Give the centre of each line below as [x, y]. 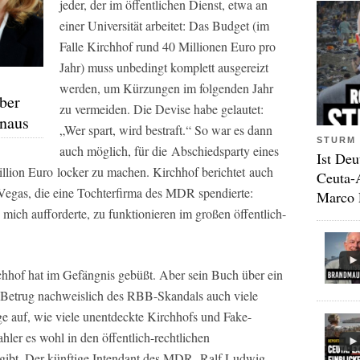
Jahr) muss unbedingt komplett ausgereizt [164, 67]
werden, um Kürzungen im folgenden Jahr [166, 88]
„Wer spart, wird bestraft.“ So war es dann [166, 130]
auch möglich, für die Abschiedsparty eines [169, 151]
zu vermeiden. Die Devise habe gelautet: [162, 109]
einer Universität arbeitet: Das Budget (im [164, 25]
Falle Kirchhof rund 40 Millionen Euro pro [168, 46]
